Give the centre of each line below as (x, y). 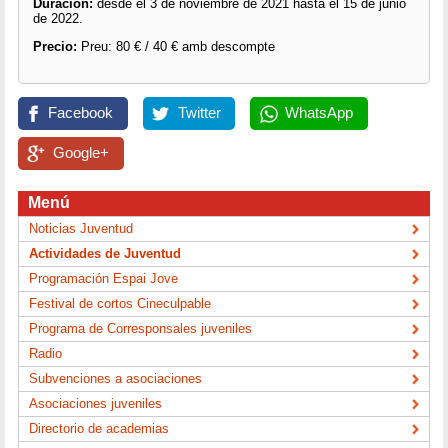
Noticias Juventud (81, 228)
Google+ (81, 153)
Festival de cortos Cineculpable (120, 303)
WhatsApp (318, 112)
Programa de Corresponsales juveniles (141, 328)
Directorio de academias (99, 428)
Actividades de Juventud (105, 253)
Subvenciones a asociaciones (116, 378)
